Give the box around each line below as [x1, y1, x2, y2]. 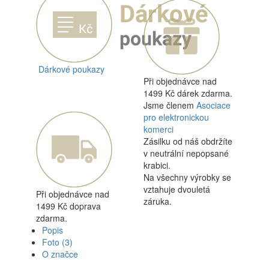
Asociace [196, 99, 231, 111]
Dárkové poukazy [38, 63, 104, 75]
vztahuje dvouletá [144, 183, 210, 195]
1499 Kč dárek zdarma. [144, 87, 232, 99]
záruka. [144, 195, 172, 207]
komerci [144, 123, 174, 135]
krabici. [144, 159, 171, 171]
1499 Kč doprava [36, 200, 101, 212]
